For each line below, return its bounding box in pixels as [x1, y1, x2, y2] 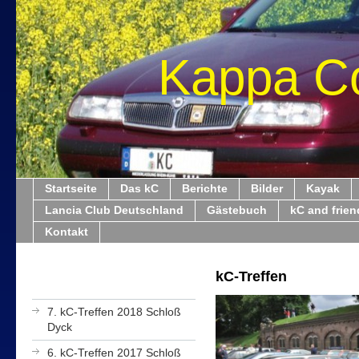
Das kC [120, 182, 159, 195]
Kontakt [45, 225, 88, 238]
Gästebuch [207, 204, 267, 216]
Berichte [182, 182, 228, 195]
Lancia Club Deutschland [45, 204, 184, 216]
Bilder [251, 182, 283, 195]
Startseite [45, 182, 97, 195]
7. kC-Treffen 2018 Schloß [47, 305, 181, 318]
